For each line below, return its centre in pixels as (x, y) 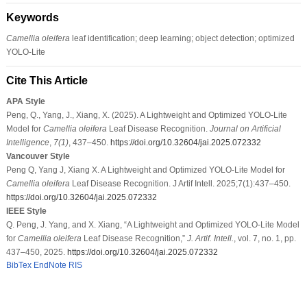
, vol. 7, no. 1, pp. (265, 238)
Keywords (32, 17)
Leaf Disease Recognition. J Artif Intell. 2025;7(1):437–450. (180, 183)
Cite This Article (47, 80)
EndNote (50, 265)
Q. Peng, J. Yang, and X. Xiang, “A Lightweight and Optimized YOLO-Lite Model (152, 224)
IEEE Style (26, 211)
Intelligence (27, 142)
